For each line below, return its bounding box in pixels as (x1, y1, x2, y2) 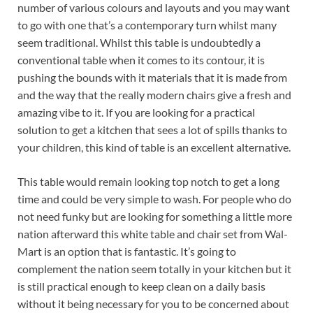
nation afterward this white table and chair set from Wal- (17, 227, 288, 241)
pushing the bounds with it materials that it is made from (17, 71, 287, 85)
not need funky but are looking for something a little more (17, 210, 292, 224)
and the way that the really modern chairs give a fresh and (17, 88, 291, 102)
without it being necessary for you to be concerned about (17, 297, 289, 311)
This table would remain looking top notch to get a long (17, 175, 279, 189)
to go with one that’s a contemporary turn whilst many (17, 18, 277, 32)
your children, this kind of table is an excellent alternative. (17, 140, 291, 154)
